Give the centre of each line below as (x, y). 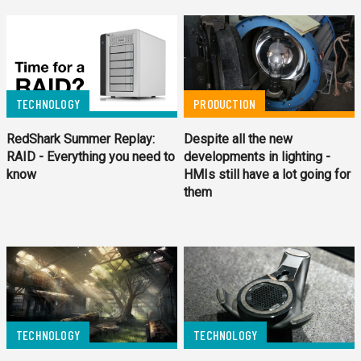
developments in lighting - (257, 156)
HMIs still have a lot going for (268, 174)
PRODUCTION (225, 103)
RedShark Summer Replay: (81, 139)
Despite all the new (239, 139)
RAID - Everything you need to (91, 156)
